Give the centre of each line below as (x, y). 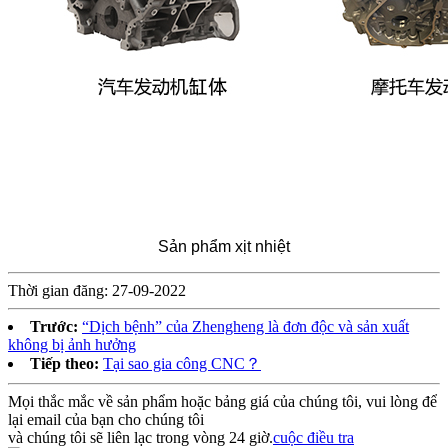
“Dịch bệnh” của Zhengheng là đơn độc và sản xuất (245, 327)
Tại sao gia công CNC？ (182, 364)
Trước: (54, 327)
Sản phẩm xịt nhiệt (224, 247)
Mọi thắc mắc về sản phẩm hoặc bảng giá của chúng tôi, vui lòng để (222, 402)
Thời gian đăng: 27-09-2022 (97, 291)
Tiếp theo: (64, 364)
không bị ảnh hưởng (72, 345)
